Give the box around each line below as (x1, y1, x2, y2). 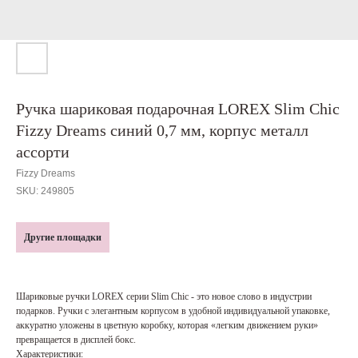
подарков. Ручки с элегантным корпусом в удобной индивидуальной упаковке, (16, 305, 330, 316)
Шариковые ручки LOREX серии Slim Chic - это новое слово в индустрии (16, 291, 312, 302)
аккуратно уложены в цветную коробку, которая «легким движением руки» (16, 320, 318, 331)
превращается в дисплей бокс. (16, 334, 136, 345)
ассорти (16, 143, 70, 161)
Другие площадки (24, 232, 101, 243)
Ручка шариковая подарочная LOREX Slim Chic (16, 100, 340, 117)
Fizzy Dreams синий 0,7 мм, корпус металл (16, 121, 308, 139)
